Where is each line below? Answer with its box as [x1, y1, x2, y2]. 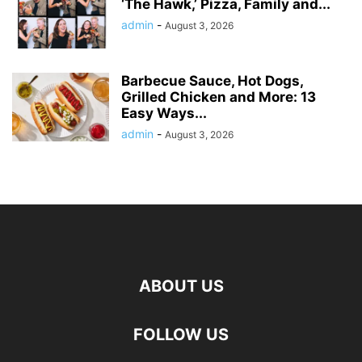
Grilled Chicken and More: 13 [121, 89, 316, 106]
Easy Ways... [121, 105, 207, 122]
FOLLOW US [133, 325, 229, 345]
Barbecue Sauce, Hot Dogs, [121, 73, 303, 90]
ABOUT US [138, 276, 224, 297]
